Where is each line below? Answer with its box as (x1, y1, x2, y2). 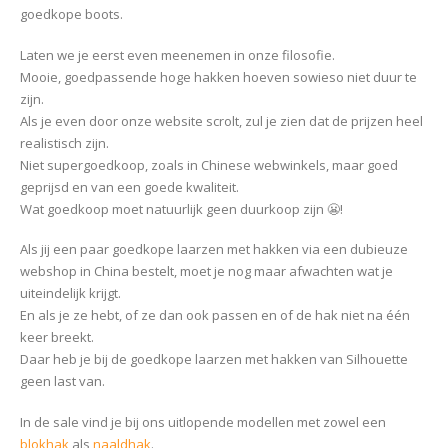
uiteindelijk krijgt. (20, 284, 121, 303)
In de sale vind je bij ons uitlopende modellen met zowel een (20, 412, 386, 431)
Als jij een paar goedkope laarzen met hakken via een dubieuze (20, 240, 408, 259)
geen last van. (20, 372, 105, 391)
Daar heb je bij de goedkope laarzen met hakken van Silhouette (20, 350, 408, 369)
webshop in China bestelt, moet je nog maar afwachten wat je (20, 262, 393, 281)
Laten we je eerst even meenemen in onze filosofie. (20, 45, 335, 64)
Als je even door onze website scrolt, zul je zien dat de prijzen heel (20, 111, 423, 130)
